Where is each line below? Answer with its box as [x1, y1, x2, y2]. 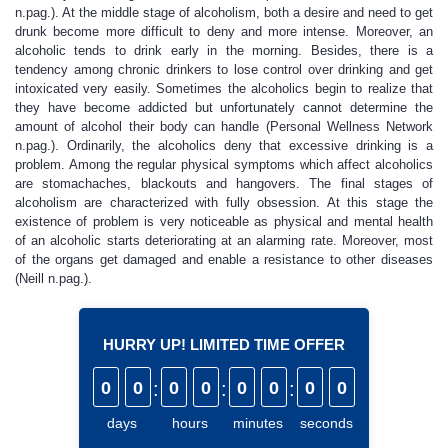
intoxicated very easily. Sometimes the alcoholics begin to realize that [15, 81, 433, 96]
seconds [299, 415, 353, 431]
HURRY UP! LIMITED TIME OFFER [103, 336, 345, 353]
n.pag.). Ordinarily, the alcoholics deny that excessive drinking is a [15, 138, 433, 153]
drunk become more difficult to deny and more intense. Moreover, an [15, 24, 433, 39]
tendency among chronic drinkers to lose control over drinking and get [15, 62, 433, 77]
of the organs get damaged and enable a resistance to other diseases [15, 252, 433, 267]
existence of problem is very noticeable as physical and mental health [15, 214, 433, 229]
